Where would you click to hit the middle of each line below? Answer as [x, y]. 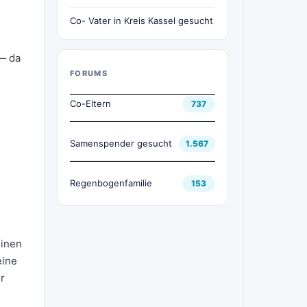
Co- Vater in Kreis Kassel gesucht [142, 21]
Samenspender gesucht [121, 143]
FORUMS [89, 73]
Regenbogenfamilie [111, 183]
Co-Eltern [90, 103]
